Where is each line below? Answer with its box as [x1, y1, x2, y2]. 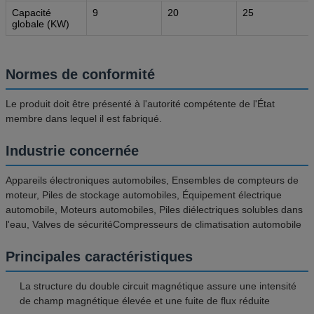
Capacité [12, 6, 51, 18]
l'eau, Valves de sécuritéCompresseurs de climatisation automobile [6, 218, 301, 230]
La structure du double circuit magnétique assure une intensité [20, 280, 296, 292]
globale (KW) [12, 18, 69, 29]
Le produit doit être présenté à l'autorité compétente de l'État [6, 97, 275, 109]
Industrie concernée [6, 142, 139, 158]
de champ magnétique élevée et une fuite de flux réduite [20, 294, 270, 306]
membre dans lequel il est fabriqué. [6, 112, 162, 124]
